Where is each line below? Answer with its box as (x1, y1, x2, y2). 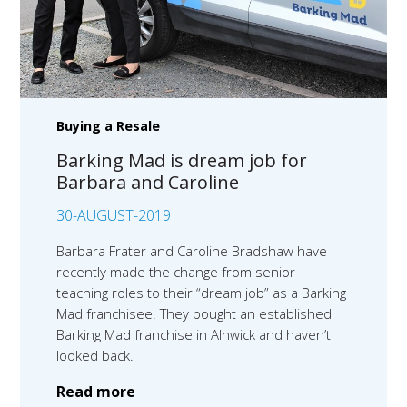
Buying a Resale (56, 117, 161, 135)
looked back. (56, 346, 134, 365)
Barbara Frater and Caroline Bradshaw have (56, 242, 328, 261)
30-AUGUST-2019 (56, 205, 172, 226)
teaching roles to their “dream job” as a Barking (56, 283, 347, 303)
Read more (56, 382, 136, 402)
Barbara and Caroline (56, 170, 240, 195)
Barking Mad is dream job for (56, 148, 308, 174)
